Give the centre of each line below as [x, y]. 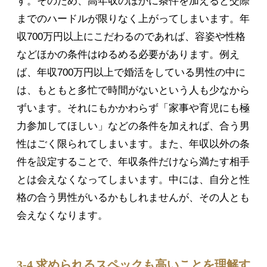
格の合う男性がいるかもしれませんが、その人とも [133, 198]
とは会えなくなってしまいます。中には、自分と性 [133, 180]
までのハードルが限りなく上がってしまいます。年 [133, 19]
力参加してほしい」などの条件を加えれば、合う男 [133, 126]
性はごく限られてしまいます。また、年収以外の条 [133, 144]
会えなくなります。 [62, 216]
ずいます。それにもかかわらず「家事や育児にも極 [133, 108]
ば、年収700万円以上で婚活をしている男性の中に [131, 73]
